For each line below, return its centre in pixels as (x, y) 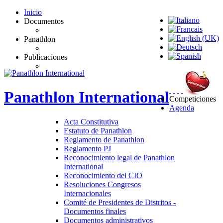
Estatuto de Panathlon (98, 130)
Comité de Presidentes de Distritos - (120, 202)
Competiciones (193, 99)
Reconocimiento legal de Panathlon (119, 157)
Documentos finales (95, 211)
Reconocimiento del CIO (103, 175)
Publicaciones (46, 57)
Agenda (182, 108)
